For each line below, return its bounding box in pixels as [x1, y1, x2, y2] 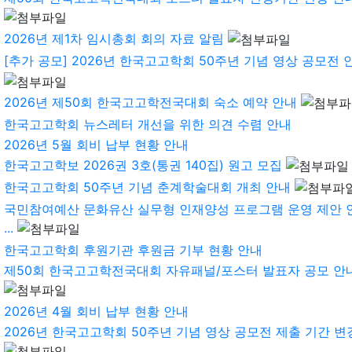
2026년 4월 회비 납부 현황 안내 [4, 302, 189, 319]
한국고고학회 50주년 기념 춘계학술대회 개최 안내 [4, 178, 291, 195]
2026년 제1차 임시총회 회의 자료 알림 [4, 30, 224, 46]
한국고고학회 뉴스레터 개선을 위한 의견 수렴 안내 [4, 115, 291, 132]
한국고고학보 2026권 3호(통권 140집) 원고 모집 [4, 156, 282, 173]
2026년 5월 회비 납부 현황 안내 [4, 136, 189, 152]
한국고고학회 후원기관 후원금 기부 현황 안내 [4, 241, 262, 258]
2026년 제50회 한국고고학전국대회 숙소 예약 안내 [4, 93, 297, 110]
